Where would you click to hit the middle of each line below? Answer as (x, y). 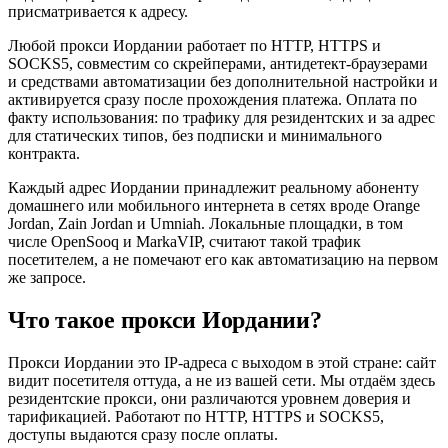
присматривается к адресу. (98, 11)
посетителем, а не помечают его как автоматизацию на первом (223, 259)
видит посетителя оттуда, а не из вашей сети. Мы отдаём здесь (221, 380)
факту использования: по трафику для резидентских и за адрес (221, 117)
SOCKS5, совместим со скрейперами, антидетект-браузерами (218, 63)
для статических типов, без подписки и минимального (195, 135)
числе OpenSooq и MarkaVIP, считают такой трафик (184, 241)
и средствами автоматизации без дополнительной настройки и (223, 81)
